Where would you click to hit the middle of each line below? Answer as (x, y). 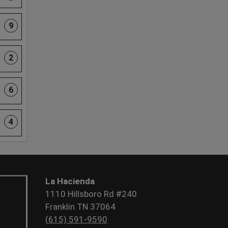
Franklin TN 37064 (80, 206)
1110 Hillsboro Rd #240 (91, 194)
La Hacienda (70, 181)
